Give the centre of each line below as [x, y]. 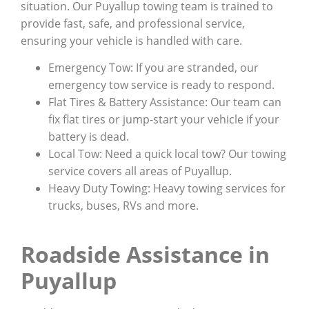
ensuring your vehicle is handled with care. [131, 40]
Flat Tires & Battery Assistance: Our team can [165, 102]
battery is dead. [89, 137]
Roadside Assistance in [145, 255]
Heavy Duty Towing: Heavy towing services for [167, 188]
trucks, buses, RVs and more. [123, 206]
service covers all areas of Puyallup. [140, 171]
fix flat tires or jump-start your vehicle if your [164, 119]
